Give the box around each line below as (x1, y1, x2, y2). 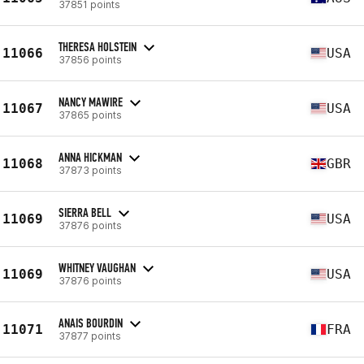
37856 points (58, 53, 122, 66)
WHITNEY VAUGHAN (58, 259, 136, 275)
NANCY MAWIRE (58, 93, 123, 110)
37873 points (58, 163, 122, 176)
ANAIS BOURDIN (58, 314, 123, 331)
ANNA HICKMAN (58, 149, 122, 165)
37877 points (58, 329, 121, 342)
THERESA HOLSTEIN (58, 38, 136, 54)
